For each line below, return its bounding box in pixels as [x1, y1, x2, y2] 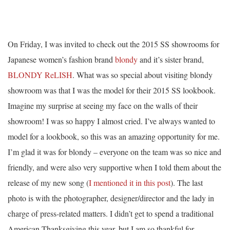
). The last [170, 177, 203, 188]
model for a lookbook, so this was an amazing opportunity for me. [8, 130, 220, 142]
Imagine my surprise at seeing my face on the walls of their [8, 100, 198, 111]
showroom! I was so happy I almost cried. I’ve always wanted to [8, 115, 215, 126]
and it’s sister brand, [138, 53, 204, 65]
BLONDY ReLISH [8, 69, 72, 80]
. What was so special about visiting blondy [72, 69, 213, 80]
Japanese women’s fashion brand [8, 53, 115, 65]
